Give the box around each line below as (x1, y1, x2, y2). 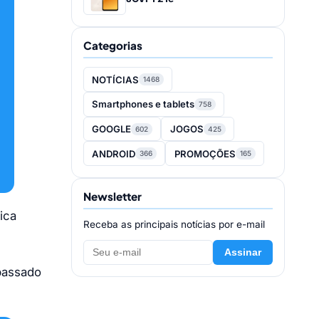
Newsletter (83, 189, 142, 204)
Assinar (224, 247, 261, 258)
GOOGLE (92, 123, 132, 135)
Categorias (83, 38, 142, 53)
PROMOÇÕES (174, 147, 236, 159)
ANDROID (92, 147, 136, 159)
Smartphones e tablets (92, 98, 195, 110)
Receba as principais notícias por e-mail (83, 219, 265, 231)
